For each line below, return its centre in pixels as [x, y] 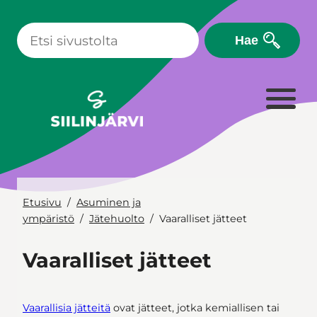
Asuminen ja [109, 202]
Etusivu [42, 202]
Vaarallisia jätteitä [67, 308]
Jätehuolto [117, 218]
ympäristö [48, 218]
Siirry [18, 13]
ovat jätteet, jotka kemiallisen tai [195, 308]
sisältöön [28, 29]
